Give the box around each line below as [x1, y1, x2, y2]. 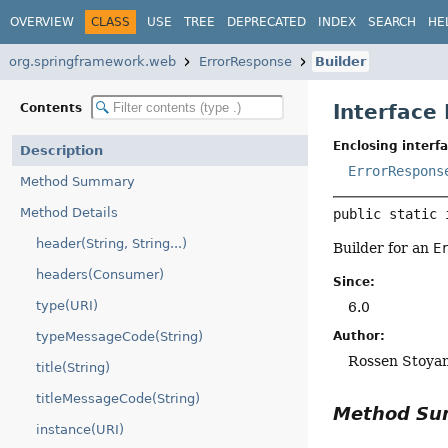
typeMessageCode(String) [36, 329, 203, 344]
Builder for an [333, 240, 434, 257]
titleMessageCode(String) [36, 391, 200, 406]
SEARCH [368, 14, 416, 29]
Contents [20, 100, 86, 115]
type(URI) [36, 298, 98, 313]
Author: [333, 328, 386, 343]
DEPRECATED [227, 14, 306, 29]
